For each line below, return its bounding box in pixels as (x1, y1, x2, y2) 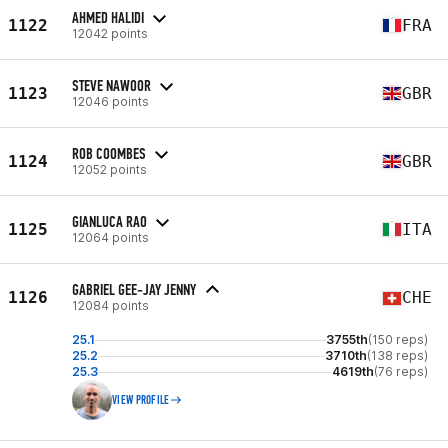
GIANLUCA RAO (72, 211, 147, 231)
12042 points (72, 25, 148, 41)
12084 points (72, 298, 149, 313)
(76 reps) (374, 364, 428, 379)
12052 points (72, 161, 147, 177)
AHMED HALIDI (72, 7, 144, 27)
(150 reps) (368, 332, 428, 347)
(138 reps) (367, 348, 428, 363)
